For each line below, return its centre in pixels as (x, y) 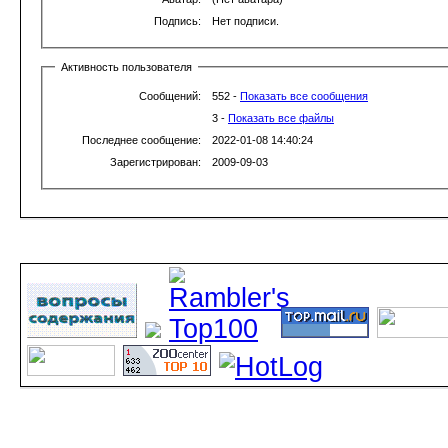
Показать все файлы (281, 118)
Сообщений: (170, 96)
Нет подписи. (245, 21)
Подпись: (177, 21)
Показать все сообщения (304, 96)
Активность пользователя (126, 67)
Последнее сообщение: (141, 140)
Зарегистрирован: (155, 162)
